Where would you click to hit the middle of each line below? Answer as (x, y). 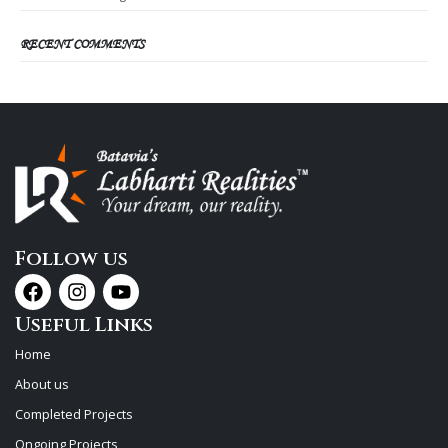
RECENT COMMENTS (82, 43)
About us (42, 384)
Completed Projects (74, 414)
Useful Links (84, 324)
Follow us (71, 258)
